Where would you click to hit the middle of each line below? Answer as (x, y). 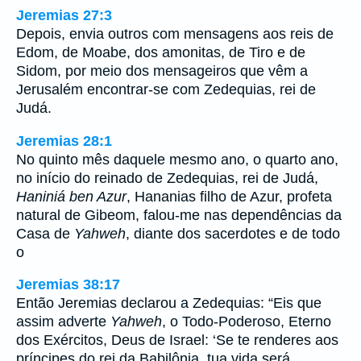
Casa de (45, 233)
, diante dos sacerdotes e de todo (233, 233)
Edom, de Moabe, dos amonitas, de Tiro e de (161, 53)
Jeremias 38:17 (68, 285)
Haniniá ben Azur (71, 196)
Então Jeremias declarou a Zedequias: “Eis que (169, 303)
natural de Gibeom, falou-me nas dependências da (179, 215)
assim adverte (63, 322)
